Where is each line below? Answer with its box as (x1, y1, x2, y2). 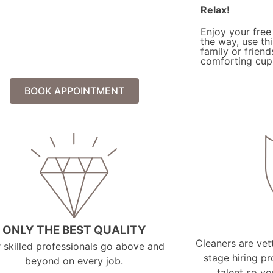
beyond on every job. (25, 254, 124, 267)
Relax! (200, 3, 230, 16)
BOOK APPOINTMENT (24, 84, 124, 97)
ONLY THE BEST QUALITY (2, 222, 146, 237)
